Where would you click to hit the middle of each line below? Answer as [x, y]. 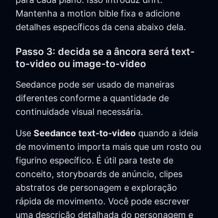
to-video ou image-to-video [81, 64]
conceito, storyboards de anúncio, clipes [99, 174]
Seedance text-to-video [85, 133]
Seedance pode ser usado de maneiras [95, 85]
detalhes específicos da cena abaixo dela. [101, 27]
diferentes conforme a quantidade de [92, 98]
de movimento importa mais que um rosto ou [108, 147]
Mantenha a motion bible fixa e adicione [98, 14]
